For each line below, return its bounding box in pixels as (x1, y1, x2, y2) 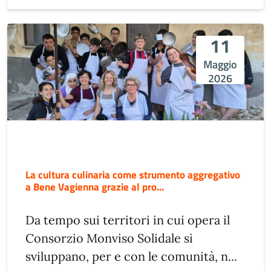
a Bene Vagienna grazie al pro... (25, 178, 164, 195)
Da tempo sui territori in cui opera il (25, 212, 230, 227)
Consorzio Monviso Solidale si (25, 230, 193, 246)
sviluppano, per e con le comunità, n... (25, 248, 237, 264)
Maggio (203, 56, 237, 73)
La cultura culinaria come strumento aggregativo (25, 166, 240, 183)
